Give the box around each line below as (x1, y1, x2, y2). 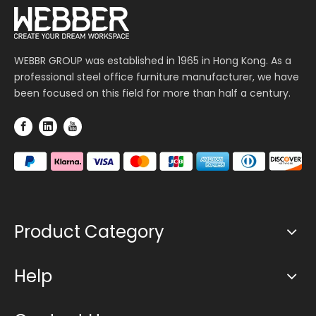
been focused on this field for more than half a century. (14, 86, 291, 100)
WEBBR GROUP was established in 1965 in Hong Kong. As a (14, 54, 291, 68)
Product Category (14, 219, 164, 243)
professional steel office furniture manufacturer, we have (14, 70, 299, 84)
